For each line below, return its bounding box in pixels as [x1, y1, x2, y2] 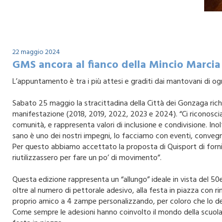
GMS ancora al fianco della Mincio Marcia [12, 56, 221, 74]
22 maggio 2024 [12, 47, 60, 58]
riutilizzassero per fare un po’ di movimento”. [12, 152, 162, 165]
